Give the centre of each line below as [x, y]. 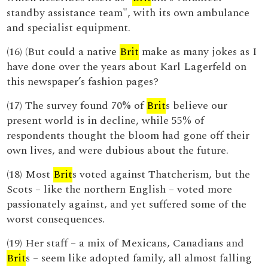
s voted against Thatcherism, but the [162, 174]
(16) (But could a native [63, 52]
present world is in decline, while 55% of [106, 121]
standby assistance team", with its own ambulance [128, 13]
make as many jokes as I [198, 52]
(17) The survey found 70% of [77, 106]
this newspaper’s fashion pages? [83, 82]
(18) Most [30, 174]
